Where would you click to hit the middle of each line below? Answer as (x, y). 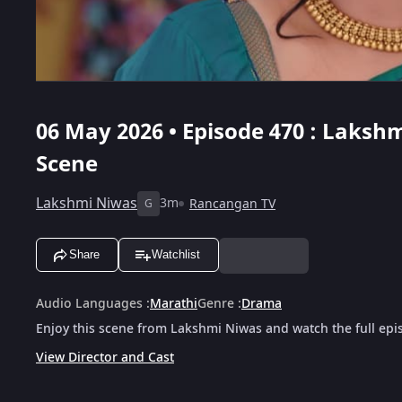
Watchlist (176, 255)
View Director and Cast (105, 357)
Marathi (174, 303)
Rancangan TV (232, 204)
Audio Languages (89, 303)
